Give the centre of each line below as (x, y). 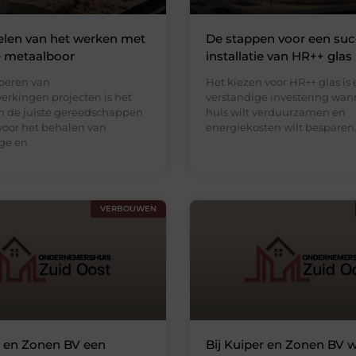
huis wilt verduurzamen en (276, 112)
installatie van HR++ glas (279, 56)
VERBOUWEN (128, 208)
